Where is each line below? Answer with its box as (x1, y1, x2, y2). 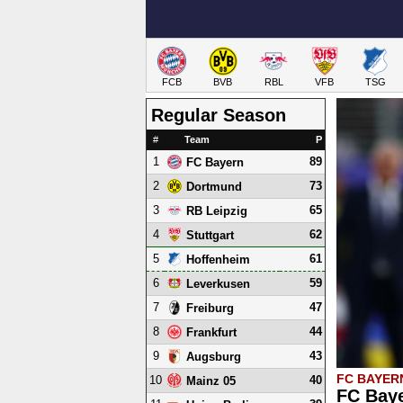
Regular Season (151, 105, 286, 126)
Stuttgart (186, 228, 234, 242)
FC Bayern (186, 155, 244, 169)
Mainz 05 (186, 373, 236, 388)
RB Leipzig (186, 203, 247, 218)
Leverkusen (186, 276, 250, 291)
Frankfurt (186, 325, 237, 339)
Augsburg (186, 349, 241, 363)
